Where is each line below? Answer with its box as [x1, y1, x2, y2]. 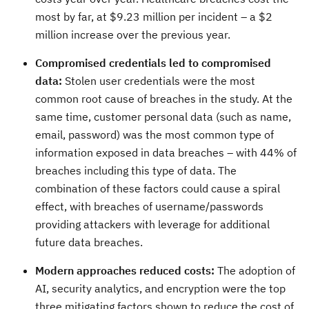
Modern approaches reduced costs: [35, 263, 217, 277]
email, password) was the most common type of [35, 127, 274, 141]
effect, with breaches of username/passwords [35, 199, 263, 213]
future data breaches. [35, 235, 143, 249]
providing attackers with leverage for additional [35, 217, 270, 231]
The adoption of [217, 263, 295, 277]
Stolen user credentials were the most [65, 73, 255, 88]
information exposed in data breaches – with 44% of [35, 145, 297, 159]
